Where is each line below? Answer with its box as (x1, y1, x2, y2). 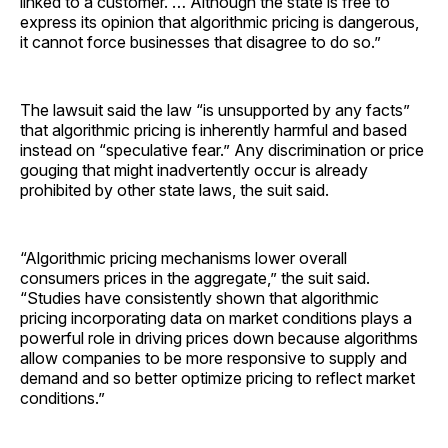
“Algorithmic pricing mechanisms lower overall (20, 247, 347, 268)
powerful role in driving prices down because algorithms (20, 327, 418, 348)
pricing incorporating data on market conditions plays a (20, 307, 412, 328)
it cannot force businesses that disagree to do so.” (20, 31, 381, 52)
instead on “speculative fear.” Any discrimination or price (20, 139, 424, 160)
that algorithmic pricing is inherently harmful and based (20, 119, 407, 140)
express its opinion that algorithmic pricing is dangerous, (20, 11, 419, 32)
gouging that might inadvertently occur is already (20, 159, 368, 180)
